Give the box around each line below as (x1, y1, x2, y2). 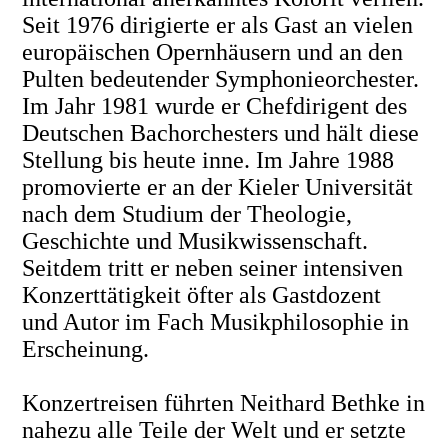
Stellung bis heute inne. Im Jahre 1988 (22, 146, 395, 173)
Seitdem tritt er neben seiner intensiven (22, 254, 404, 281)
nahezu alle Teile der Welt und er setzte (22, 416, 407, 443)
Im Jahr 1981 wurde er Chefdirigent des (22, 92, 408, 119)
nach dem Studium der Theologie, (22, 200, 353, 227)
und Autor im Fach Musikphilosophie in (22, 308, 410, 335)
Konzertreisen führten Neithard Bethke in (22, 389, 426, 416)
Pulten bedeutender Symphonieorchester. (22, 65, 426, 92)
